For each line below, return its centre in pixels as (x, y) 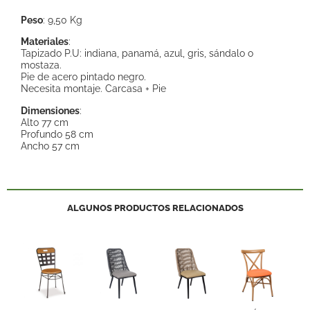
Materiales (45, 42)
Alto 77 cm (45, 122)
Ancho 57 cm (50, 145)
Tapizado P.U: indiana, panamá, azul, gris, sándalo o (137, 53)
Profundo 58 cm (57, 134)
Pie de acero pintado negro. (83, 77)
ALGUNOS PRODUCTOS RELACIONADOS (155, 208)
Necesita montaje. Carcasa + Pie (93, 89)
